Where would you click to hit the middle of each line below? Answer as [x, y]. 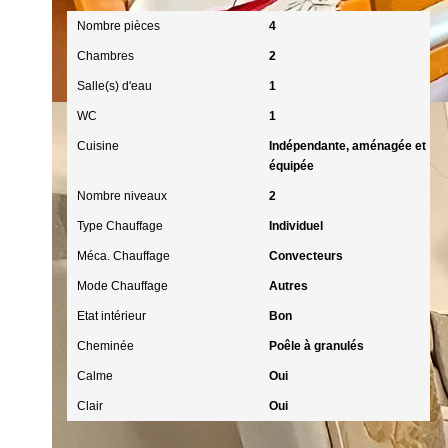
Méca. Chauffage [123, 256]
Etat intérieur [111, 316]
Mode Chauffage [122, 286]
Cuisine [98, 146]
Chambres [105, 56]
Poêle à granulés [316, 346]
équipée [291, 166]
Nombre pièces [118, 26]
